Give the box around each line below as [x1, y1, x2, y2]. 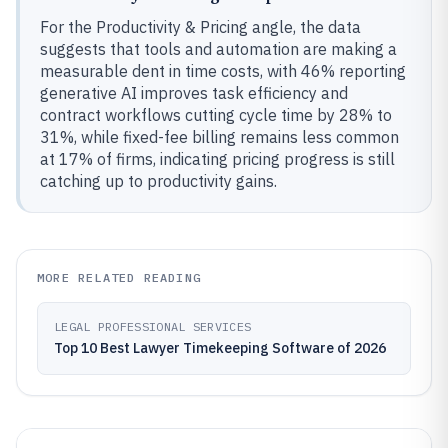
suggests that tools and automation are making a [40, 39, 397, 59]
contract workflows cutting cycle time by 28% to [40, 105, 392, 125]
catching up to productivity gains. [40, 171, 277, 191]
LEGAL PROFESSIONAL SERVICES [54, 319, 252, 334]
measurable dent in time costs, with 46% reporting [40, 61, 406, 81]
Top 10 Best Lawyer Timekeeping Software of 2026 [54, 339, 386, 357]
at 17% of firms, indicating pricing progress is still [40, 149, 395, 169]
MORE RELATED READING [37, 270, 201, 285]
